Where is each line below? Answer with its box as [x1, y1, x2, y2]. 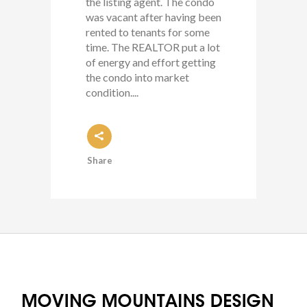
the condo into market [86, 71, 189, 84]
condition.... [86, 86, 138, 99]
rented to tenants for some [86, 25, 210, 38]
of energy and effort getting [86, 56, 216, 69]
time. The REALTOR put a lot [86, 40, 220, 53]
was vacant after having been [86, 10, 221, 23]
